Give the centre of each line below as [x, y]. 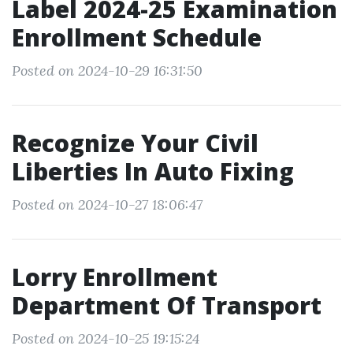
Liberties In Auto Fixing [153, 171]
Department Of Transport [167, 305]
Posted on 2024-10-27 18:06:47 [107, 204]
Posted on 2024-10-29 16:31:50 [107, 71]
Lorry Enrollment [115, 277]
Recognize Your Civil [135, 143]
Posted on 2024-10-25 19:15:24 [106, 338]
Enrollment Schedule [137, 37]
